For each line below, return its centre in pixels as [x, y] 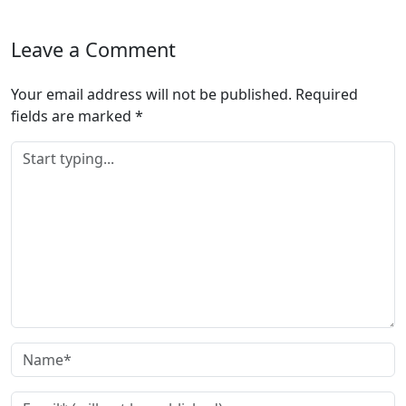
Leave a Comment [93, 49]
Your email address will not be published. [151, 94]
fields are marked [73, 116]
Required [327, 94]
